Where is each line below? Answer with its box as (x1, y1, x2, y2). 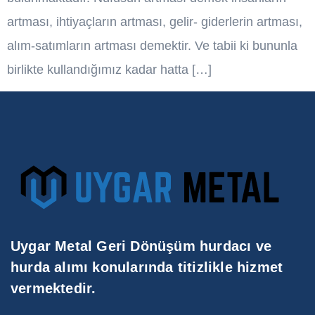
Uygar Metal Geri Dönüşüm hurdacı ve (11, 238, 272, 255)
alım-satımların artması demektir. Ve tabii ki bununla (7, 39, 297, 53)
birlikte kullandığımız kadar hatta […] (7, 63, 212, 77)
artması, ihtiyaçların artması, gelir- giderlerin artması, (7, 15, 302, 29)
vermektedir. (11, 281, 96, 297)
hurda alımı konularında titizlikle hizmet (11, 259, 283, 276)
